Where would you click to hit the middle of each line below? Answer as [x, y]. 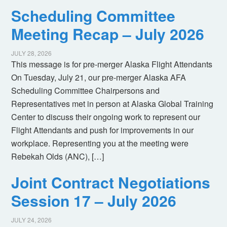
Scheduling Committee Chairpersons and [86, 91]
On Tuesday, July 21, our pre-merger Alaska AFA [99, 78]
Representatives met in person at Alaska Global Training [112, 104]
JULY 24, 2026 [32, 220]
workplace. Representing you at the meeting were [100, 143]
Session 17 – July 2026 [94, 201]
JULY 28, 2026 [32, 53]
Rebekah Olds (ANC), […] [58, 157]
